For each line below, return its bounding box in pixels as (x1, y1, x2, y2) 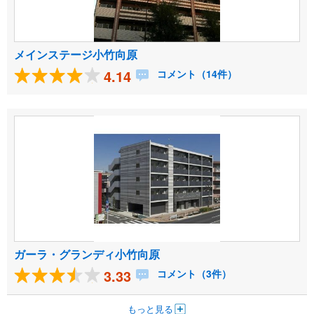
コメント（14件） (154, 67, 237, 81)
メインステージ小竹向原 (14, 46, 137, 63)
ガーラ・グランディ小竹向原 (14, 246, 160, 263)
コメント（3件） (154, 266, 231, 281)
